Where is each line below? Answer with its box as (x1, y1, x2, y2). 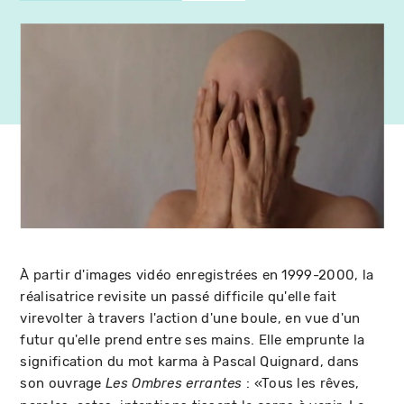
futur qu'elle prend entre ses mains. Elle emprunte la (20, 331, 365, 348)
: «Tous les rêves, (242, 374, 360, 391)
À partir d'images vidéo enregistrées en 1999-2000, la (20, 266, 374, 283)
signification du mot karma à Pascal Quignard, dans (20, 353, 360, 370)
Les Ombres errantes (106, 375, 243, 391)
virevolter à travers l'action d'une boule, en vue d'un (20, 309, 361, 326)
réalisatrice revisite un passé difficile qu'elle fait (20, 288, 337, 305)
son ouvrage (20, 374, 106, 391)
